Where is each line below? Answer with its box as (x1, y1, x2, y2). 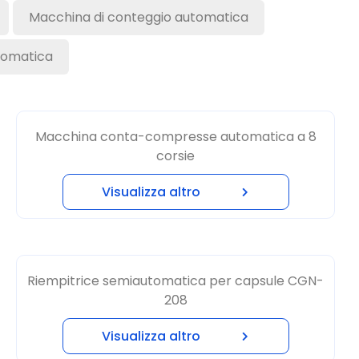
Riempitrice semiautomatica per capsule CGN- (27, 241, 324, 260)
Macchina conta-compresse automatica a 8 (34, 97, 317, 115)
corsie (156, 116, 195, 135)
